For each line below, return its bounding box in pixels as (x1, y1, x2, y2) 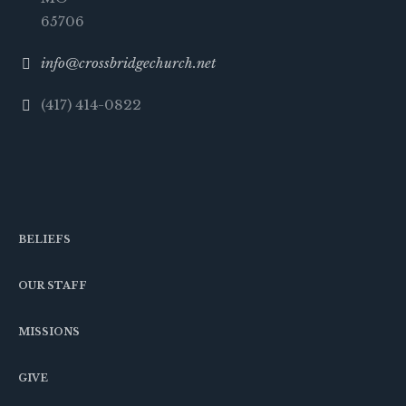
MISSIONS (18, 324, 81, 338)
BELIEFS (18, 232, 72, 246)
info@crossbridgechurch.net (41, 53, 217, 72)
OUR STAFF (18, 278, 88, 292)
